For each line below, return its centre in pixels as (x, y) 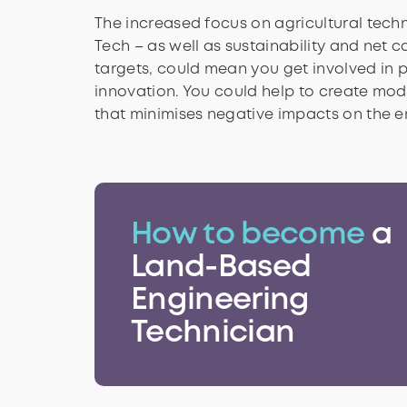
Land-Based (221, 268)
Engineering (220, 301)
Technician (213, 334)
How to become (248, 236)
